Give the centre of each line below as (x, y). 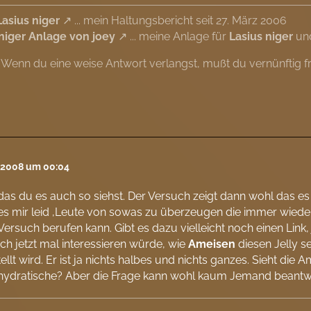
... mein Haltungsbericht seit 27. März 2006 (179, 21)
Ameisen (212, 244)
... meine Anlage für (178, 37)
